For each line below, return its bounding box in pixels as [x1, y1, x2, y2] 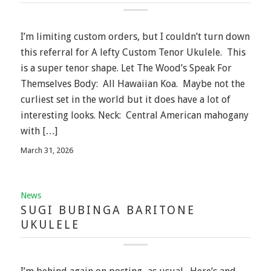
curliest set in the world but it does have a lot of [20, 93, 230, 105]
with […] [20, 125, 57, 137]
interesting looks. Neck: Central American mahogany [20, 109, 249, 121]
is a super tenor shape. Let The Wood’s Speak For [20, 62, 232, 74]
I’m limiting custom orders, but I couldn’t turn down [20, 30, 250, 42]
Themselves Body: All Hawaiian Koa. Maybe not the [20, 77, 245, 90]
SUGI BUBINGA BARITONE [20, 203, 195, 218]
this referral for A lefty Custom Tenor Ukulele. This [20, 46, 246, 58]
